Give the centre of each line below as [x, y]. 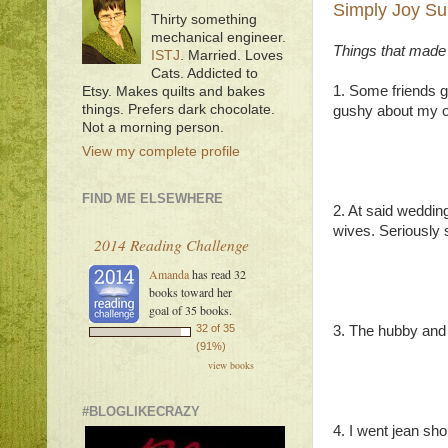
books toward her [190, 292]
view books [231, 365]
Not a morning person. [153, 127]
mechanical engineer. [219, 37]
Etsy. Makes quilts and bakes [173, 91]
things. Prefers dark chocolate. [178, 109]
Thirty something [204, 19]
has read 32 [217, 274]
